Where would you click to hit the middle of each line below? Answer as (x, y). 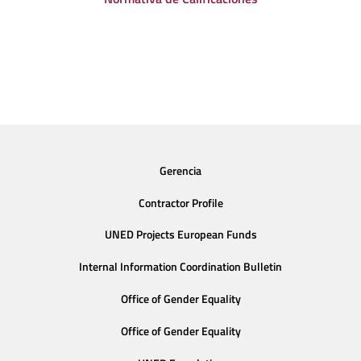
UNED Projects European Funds (180, 235)
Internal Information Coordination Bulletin (180, 267)
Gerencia (180, 170)
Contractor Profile (180, 203)
